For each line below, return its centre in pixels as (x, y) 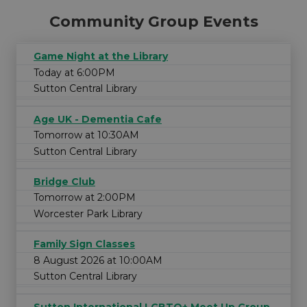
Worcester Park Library (88, 214)
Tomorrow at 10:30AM (86, 135)
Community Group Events (153, 22)
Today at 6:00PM (74, 72)
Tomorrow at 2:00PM (85, 198)
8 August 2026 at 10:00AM (98, 260)
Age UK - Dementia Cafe (98, 119)
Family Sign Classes (84, 244)
